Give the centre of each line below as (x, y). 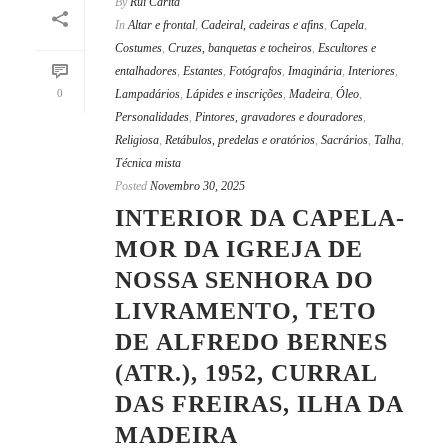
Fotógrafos (255, 71)
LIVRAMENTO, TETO (246, 311)
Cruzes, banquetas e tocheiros (240, 48)
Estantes (203, 71)
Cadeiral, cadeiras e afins (262, 25)
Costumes (138, 48)
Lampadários (147, 94)
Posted (131, 186)
